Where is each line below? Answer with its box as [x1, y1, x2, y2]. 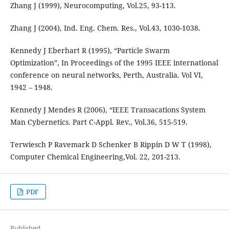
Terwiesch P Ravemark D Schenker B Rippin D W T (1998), [10, 140, 212, 150]
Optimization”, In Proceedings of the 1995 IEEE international [10, 58, 218, 68]
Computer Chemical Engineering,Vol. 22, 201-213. [10, 152, 180, 162]
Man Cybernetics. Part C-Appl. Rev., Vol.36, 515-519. [10, 117, 188, 127]
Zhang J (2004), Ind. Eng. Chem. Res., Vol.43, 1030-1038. [10, 23, 200, 33]
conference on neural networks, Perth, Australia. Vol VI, [10, 70, 203, 80]
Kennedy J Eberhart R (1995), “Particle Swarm [10, 45, 170, 56]
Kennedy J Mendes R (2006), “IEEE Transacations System [10, 105, 205, 115]
